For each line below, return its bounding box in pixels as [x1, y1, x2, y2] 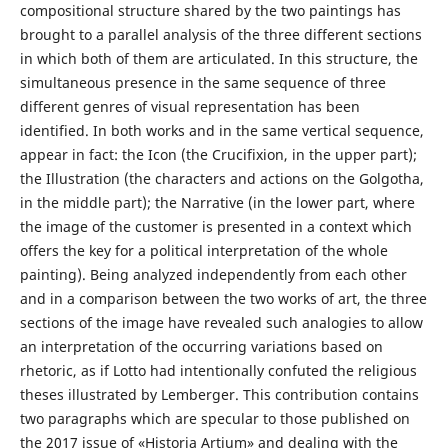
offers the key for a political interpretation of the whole [19, 241, 388, 261]
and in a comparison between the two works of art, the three [19, 289, 427, 309]
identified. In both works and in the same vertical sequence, [19, 121, 424, 141]
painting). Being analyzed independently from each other [19, 265, 407, 285]
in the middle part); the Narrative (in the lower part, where [19, 193, 415, 213]
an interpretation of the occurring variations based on [19, 337, 383, 357]
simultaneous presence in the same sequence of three [19, 73, 386, 93]
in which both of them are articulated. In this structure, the [19, 49, 418, 69]
